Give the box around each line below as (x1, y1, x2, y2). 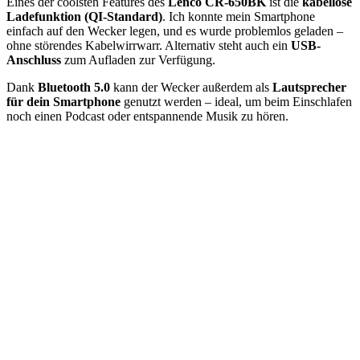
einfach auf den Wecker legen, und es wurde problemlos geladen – (6, 23, 343, 38)
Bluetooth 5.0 (38, 80, 110, 94)
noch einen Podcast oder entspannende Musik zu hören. (6, 108, 288, 123)
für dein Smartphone (6, 94, 121, 108)
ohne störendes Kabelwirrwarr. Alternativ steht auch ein (6, 38, 291, 52)
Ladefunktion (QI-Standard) (6, 9, 162, 23)
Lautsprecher (272, 80, 346, 94)
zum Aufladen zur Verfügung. (61, 52, 215, 67)
